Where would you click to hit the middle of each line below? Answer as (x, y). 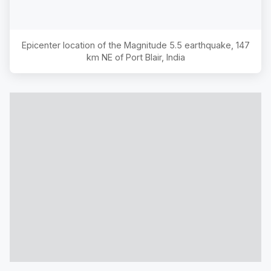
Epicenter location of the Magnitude (95, 45)
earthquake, (209, 45)
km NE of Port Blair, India (135, 57)
